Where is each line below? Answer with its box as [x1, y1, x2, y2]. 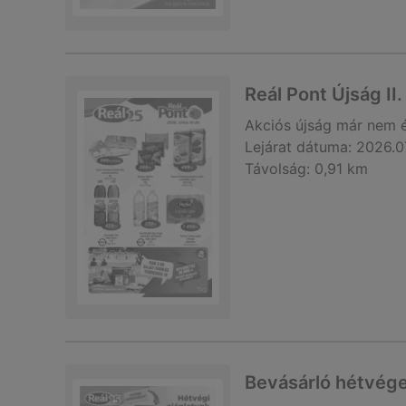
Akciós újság [245, 116, 332, 134]
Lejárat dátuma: [245, 138, 352, 156]
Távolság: [245, 159, 310, 178]
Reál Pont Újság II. [245, 83, 402, 105]
